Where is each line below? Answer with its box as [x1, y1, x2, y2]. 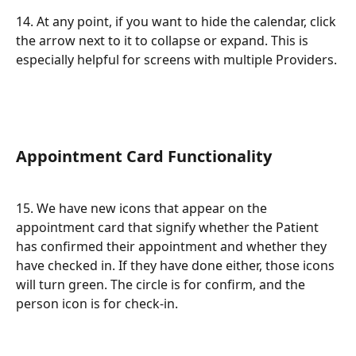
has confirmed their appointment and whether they [16, 237, 330, 255]
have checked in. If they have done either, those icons [16, 256, 338, 274]
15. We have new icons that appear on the [16, 199, 270, 217]
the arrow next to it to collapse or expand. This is [16, 31, 311, 49]
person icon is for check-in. [16, 294, 178, 312]
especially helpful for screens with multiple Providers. [16, 50, 337, 68]
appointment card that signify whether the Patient [16, 218, 322, 236]
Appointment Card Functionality [16, 145, 272, 168]
